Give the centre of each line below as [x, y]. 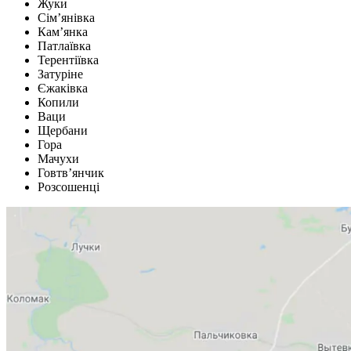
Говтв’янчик [71, 173]
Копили [58, 103]
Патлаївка [64, 46]
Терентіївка [68, 60]
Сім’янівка [66, 18]
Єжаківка [63, 89]
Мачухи [58, 159]
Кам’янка [63, 32]
